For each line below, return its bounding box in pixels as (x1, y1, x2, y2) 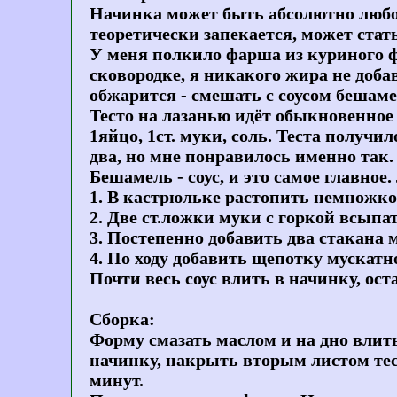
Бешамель (90, 167, 173, 187)
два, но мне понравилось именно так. (90, 146, 393, 167)
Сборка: (90, 309, 155, 330)
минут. (90, 370, 144, 391)
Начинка (90, 4, 162, 24)
